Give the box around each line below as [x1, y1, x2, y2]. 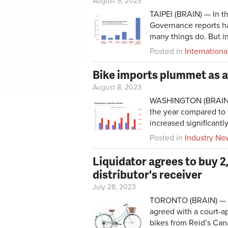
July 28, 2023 [93, 182, 136, 191]
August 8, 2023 [93, 82, 141, 92]
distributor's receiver [93, 166, 202, 182]
